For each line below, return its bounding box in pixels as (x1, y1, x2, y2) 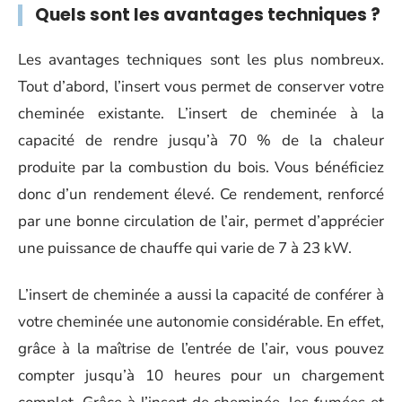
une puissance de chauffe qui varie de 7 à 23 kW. (18, 237, 352, 258)
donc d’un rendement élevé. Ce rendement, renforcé (18, 183, 384, 205)
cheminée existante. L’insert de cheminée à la (18, 102, 384, 124)
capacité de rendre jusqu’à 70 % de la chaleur (18, 129, 384, 151)
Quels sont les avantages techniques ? (35, 3, 380, 27)
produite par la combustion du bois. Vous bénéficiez (18, 156, 384, 178)
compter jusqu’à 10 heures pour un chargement (18, 365, 384, 386)
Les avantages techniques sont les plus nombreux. (18, 48, 384, 70)
